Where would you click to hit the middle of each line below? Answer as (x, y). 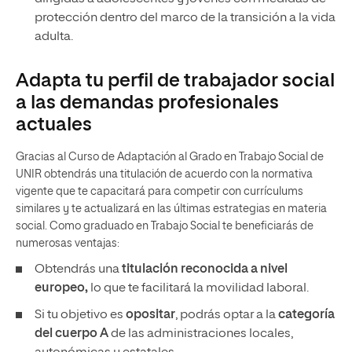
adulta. (54, 37)
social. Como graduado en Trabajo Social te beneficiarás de (165, 226)
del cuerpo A (71, 334)
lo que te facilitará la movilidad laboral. (198, 288)
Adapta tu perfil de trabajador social (175, 81)
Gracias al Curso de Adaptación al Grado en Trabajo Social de (170, 157)
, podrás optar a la (227, 315)
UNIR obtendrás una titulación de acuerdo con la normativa (164, 174)
